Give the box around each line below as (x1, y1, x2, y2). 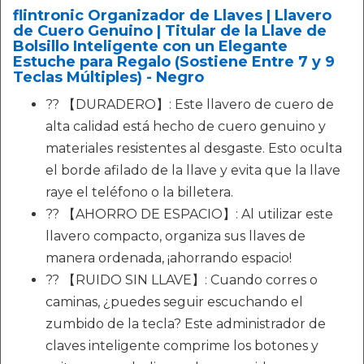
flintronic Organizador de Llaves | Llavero (13, 6, 331, 24)
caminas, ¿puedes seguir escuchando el (45, 293, 303, 310)
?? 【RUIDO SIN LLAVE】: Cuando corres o (45, 271, 318, 288)
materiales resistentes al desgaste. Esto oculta (45, 140, 342, 156)
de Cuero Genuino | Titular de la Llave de (13, 21, 327, 40)
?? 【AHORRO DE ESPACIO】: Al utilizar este (45, 206, 333, 222)
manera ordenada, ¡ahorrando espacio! (45, 249, 292, 266)
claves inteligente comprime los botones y (45, 337, 318, 353)
